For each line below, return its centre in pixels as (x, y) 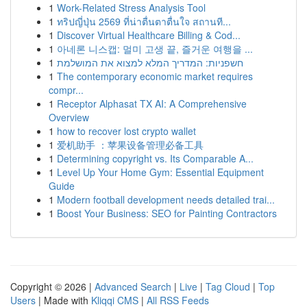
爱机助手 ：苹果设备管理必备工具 (130, 145)
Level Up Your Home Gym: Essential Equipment (160, 172)
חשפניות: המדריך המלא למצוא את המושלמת (150, 62)
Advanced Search (133, 286)
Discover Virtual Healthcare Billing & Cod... (149, 35)
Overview (69, 117)
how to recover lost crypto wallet (126, 131)
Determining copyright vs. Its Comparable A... (155, 158)
